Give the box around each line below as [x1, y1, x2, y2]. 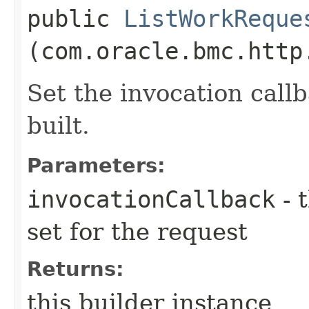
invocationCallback [27, 185, 275, 213]
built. [27, 111, 90, 139]
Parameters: [27, 153, 166, 177]
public [27, 4, 123, 32]
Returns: [27, 257, 124, 281]
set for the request [27, 217, 248, 246]
